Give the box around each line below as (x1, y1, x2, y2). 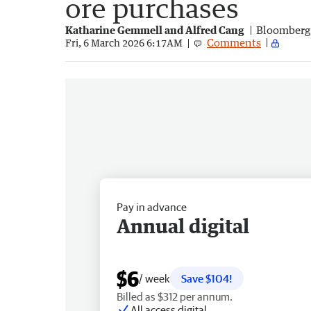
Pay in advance (117, 200, 187, 213)
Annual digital (117, 213, 249, 237)
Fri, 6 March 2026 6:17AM (65, 37, 183, 49)
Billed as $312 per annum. (117, 289, 233, 303)
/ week (139, 271, 170, 285)
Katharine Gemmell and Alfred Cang (65, 23, 244, 36)
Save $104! (181, 271, 233, 285)
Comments (207, 35, 261, 49)
